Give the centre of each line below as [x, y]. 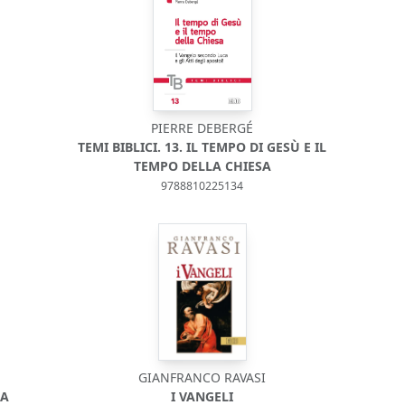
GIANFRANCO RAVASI [202, 377]
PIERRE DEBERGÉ [202, 128]
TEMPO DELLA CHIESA [202, 166]
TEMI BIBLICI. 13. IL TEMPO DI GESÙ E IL [202, 147]
